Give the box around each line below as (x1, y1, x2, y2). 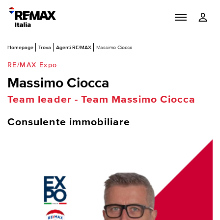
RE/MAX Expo (7, 60, 57, 69)
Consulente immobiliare (7, 116, 131, 128)
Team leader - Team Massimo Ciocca (7, 94, 196, 105)
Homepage (7, 44, 33, 50)
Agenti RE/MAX (55, 44, 91, 50)
